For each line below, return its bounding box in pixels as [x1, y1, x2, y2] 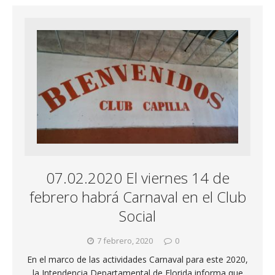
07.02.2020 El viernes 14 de [45, 168, 230, 188]
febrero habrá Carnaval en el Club [29, 187, 246, 207]
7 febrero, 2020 [96, 235, 153, 247]
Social [119, 206, 156, 227]
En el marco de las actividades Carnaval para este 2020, [27, 254, 248, 266]
